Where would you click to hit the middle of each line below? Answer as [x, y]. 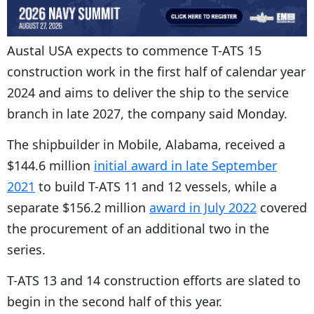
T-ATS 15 [237, 51]
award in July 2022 [203, 208]
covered [282, 208]
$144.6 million [50, 166]
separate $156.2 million [78, 208]
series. [26, 250]
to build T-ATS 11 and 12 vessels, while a [156, 187]
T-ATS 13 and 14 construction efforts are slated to [154, 281]
